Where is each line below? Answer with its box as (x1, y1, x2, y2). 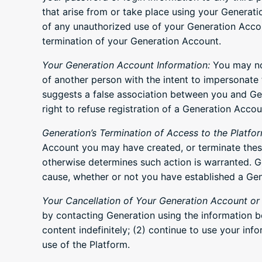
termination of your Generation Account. (42, 35, 221, 47)
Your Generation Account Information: (42, 59, 210, 71)
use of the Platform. (42, 239, 130, 251)
